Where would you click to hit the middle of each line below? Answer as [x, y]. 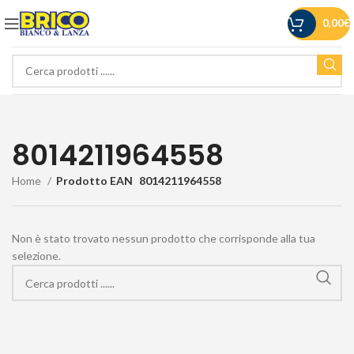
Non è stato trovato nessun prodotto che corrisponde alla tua [164, 238]
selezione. [36, 256]
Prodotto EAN [94, 181]
